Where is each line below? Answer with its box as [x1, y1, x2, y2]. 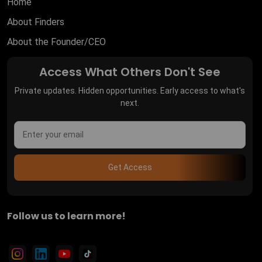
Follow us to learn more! [7, 209, 126, 223]
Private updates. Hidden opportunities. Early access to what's [15, 85, 245, 95]
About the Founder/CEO [7, 36, 106, 47]
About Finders [7, 16, 64, 27]
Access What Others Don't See [39, 63, 220, 80]
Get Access [108, 162, 152, 172]
